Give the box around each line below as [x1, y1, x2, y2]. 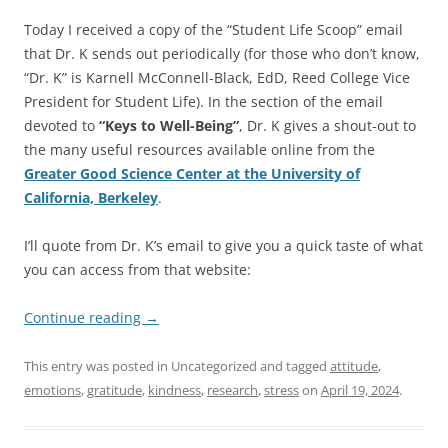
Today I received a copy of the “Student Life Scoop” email [24, 20, 403, 40]
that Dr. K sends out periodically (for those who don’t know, [24, 44, 420, 64]
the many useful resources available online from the [24, 140, 375, 160]
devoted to [24, 116, 99, 136]
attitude [330, 357, 378, 376]
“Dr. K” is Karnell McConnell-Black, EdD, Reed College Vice [24, 68, 410, 88]
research [207, 381, 258, 400]
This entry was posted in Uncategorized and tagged [24, 357, 330, 376]
